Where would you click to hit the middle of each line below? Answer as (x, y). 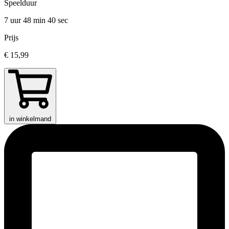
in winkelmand (30, 119)
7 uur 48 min (26, 20)
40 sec (58, 20)
